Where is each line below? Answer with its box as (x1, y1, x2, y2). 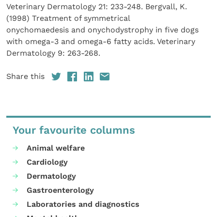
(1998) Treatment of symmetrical (6, 14, 131, 23)
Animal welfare (27, 143, 85, 153)
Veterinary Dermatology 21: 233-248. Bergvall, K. (6, 2, 187, 12)
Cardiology (27, 157, 68, 167)
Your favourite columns (13, 124, 136, 137)
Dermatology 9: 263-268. (6, 48, 101, 58)
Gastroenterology (27, 186, 94, 195)
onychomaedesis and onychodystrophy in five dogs (6, 25, 199, 35)
